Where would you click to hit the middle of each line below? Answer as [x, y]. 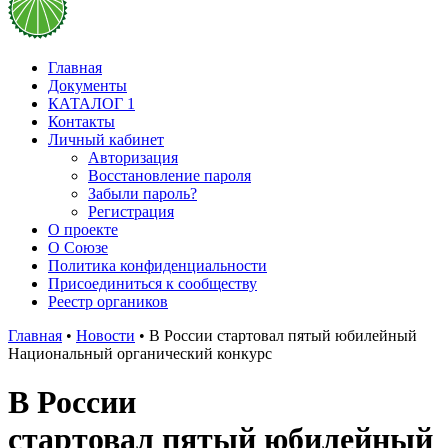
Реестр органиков [108, 301]
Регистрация [131, 211]
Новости [105, 335]
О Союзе [78, 247]
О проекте [83, 229]
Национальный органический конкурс [140, 353]
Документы [87, 85]
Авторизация [133, 157]
